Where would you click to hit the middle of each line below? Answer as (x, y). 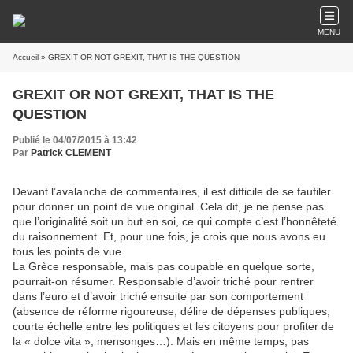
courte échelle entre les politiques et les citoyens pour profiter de (173, 326)
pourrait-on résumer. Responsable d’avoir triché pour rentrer (163, 281)
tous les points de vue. (69, 251)
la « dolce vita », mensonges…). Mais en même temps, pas (161, 341)
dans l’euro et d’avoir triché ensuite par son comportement (158, 296)
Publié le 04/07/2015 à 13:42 (75, 140)
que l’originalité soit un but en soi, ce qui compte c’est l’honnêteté (175, 221)
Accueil (26, 57)
